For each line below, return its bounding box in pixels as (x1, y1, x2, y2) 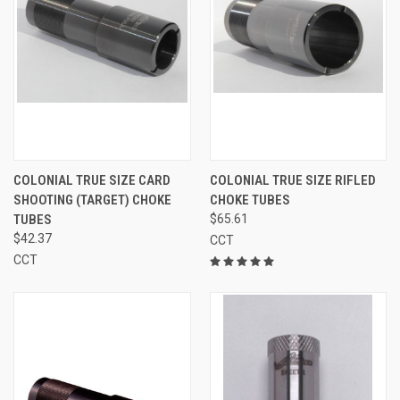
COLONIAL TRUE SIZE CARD (13, 171, 171, 188)
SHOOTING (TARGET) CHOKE (13, 191, 171, 208)
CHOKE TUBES (209, 191, 290, 208)
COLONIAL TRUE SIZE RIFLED (209, 171, 376, 188)
